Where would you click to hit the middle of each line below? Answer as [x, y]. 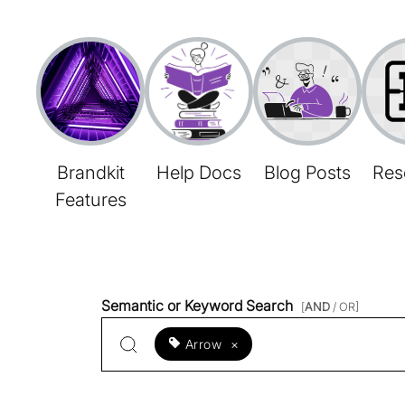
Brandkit [90, 172]
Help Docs [199, 172]
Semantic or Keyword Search [199, 305]
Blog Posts [307, 172]
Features [90, 199]
